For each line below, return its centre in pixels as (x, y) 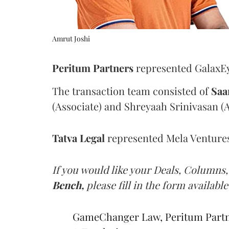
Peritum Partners (93, 68)
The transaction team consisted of (132, 91)
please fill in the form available (157, 185)
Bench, (69, 185)
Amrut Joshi (71, 39)
